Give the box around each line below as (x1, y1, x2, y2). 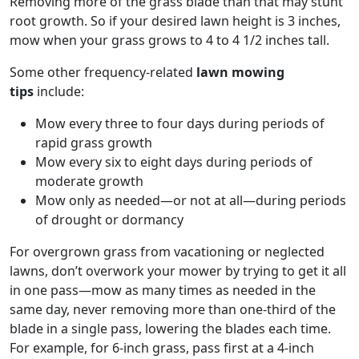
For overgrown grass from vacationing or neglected (10, 243, 325, 261)
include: (34, 83, 84, 101)
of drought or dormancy (35, 211, 184, 229)
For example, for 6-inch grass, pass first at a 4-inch (10, 339, 314, 357)
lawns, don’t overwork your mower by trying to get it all (10, 262, 346, 280)
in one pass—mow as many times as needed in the (10, 281, 316, 300)
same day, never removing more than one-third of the (10, 301, 336, 319)
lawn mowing (196, 63, 284, 82)
